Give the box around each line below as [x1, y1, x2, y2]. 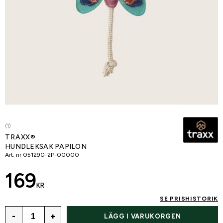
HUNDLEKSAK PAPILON [5, 142, 87, 151]
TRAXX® [5, 133, 36, 141]
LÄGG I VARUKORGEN [104, 213, 181, 221]
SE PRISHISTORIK [160, 195, 218, 202]
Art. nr [5, 151, 21, 158]
